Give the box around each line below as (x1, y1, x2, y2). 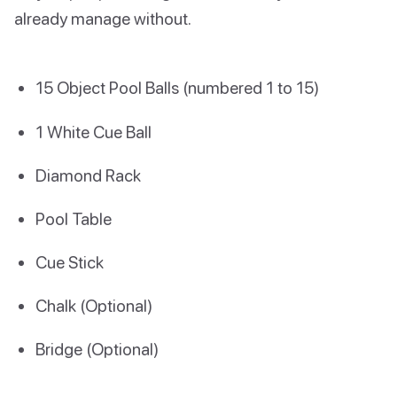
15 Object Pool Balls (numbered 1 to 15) (35, 77, 319, 98)
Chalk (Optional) (35, 295, 152, 316)
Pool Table (35, 207, 112, 229)
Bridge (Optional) (35, 339, 159, 360)
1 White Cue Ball (35, 121, 152, 142)
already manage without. (14, 8, 191, 29)
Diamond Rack (35, 164, 141, 185)
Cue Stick (35, 252, 104, 273)
